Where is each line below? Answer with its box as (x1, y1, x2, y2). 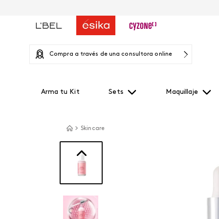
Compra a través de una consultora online (49, 51, 172, 57)
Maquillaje (166, 88, 198, 96)
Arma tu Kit (41, 88, 80, 96)
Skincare (81, 126, 105, 131)
